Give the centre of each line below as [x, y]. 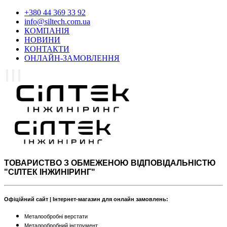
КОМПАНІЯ [47, 31]
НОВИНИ [42, 40]
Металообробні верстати [56, 216]
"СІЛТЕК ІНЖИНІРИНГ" [50, 172]
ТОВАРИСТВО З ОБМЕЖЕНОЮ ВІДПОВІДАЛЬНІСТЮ [110, 163]
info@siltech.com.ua [57, 22]
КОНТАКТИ [47, 49]
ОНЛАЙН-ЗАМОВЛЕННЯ [72, 58]
